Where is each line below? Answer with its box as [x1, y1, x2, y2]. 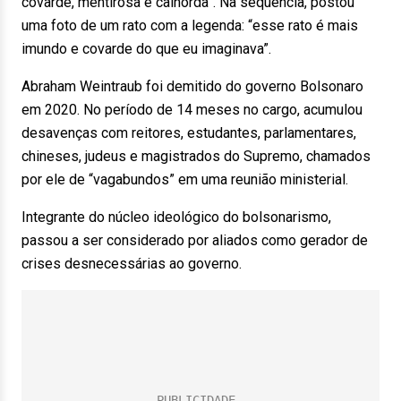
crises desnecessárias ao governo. [21, 255, 242, 272]
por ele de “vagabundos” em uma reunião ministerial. [21, 171, 348, 188]
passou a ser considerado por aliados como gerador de [21, 232, 368, 249]
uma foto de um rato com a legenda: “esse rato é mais [21, 17, 358, 34]
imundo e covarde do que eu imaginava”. [21, 40, 271, 57]
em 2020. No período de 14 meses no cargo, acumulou [21, 101, 363, 118]
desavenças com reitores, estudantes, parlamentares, [21, 124, 356, 141]
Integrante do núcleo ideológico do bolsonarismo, [21, 209, 331, 226]
